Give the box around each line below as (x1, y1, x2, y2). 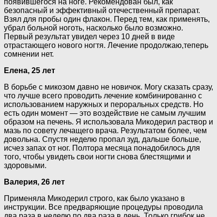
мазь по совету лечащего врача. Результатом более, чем (4, 126, 207, 135)
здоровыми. (4, 161, 46, 170)
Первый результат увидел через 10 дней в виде (4, 32, 175, 41)
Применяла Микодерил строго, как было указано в (4, 194, 185, 203)
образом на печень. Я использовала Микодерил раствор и (4, 118, 213, 126)
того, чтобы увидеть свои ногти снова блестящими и (4, 153, 191, 161)
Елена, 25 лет (4, 66, 55, 75)
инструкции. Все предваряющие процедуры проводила (4, 203, 203, 212)
